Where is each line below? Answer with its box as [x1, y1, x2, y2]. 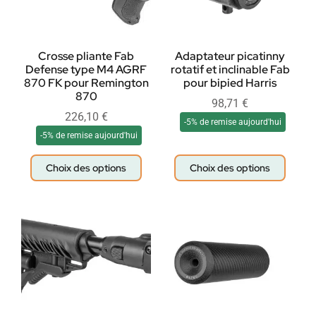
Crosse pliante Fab [38, 49, 134, 64]
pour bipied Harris [183, 75, 276, 91]
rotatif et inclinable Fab [170, 62, 290, 78]
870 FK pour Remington [23, 75, 149, 91]
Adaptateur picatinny [175, 49, 285, 64]
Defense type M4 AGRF [25, 62, 147, 78]
